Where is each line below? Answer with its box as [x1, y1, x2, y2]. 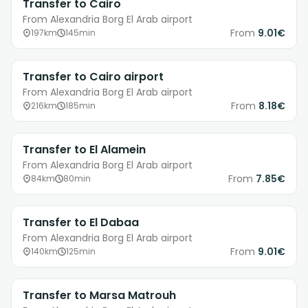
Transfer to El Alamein [23, 142, 146, 158]
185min [65, 100, 96, 112]
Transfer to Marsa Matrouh [23, 287, 176, 304]
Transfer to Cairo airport [23, 69, 164, 85]
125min [66, 245, 96, 258]
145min [65, 27, 96, 39]
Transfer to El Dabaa [23, 214, 139, 231]
